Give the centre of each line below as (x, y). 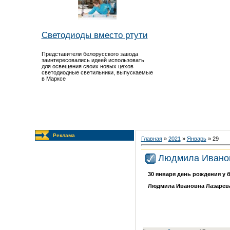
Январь (196, 139)
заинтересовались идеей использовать (93, 60)
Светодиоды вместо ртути (94, 35)
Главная (151, 139)
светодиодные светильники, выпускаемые (97, 72)
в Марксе (53, 78)
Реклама (64, 135)
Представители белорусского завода (90, 54)
